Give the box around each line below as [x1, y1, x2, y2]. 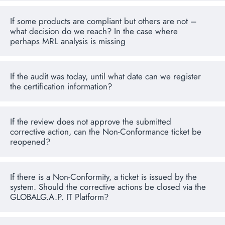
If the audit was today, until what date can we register [10, 70, 201, 83]
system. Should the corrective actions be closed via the [10, 181, 206, 193]
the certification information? [10, 80, 112, 93]
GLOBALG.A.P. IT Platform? [10, 191, 108, 203]
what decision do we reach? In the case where [10, 25, 178, 38]
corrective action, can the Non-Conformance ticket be [10, 126, 201, 138]
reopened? [10, 136, 50, 148]
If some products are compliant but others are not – [10, 15, 197, 28]
